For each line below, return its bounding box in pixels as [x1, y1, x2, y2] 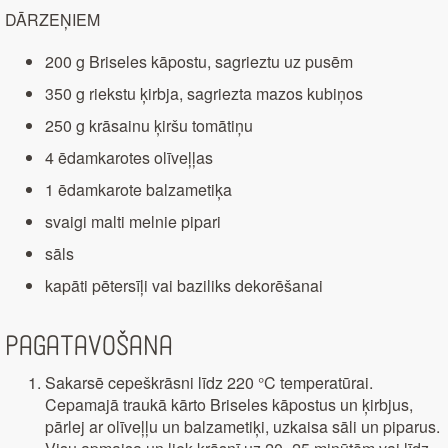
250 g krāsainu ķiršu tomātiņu [45, 114, 253, 138]
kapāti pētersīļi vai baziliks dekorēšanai [45, 274, 323, 298]
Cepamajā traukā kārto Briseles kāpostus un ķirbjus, [45, 393, 413, 417]
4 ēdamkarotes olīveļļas [45, 146, 213, 170]
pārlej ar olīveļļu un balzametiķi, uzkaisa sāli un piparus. [45, 415, 440, 439]
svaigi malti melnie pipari [45, 210, 221, 234]
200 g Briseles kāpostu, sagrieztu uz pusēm [45, 50, 353, 74]
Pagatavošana [5, 330, 173, 364]
